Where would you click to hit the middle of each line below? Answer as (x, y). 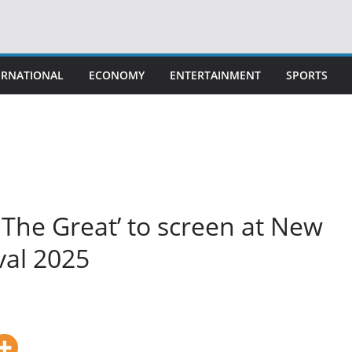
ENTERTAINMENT (215, 75)
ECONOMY (117, 75)
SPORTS (307, 75)
